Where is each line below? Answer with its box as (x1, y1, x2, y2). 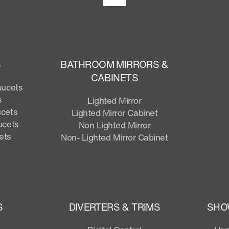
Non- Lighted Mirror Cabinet (61, 130, 168, 144)
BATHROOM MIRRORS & (60, 57, 169, 72)
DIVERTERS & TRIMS (68, 199, 161, 214)
